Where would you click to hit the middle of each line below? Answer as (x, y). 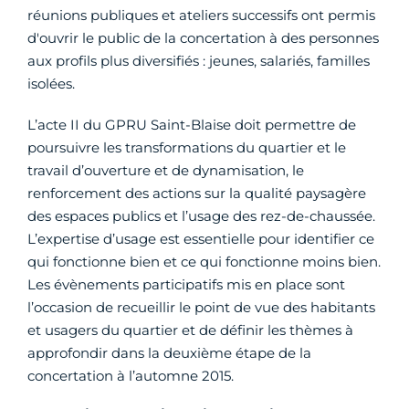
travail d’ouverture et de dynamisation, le (166, 170)
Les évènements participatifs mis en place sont (186, 284)
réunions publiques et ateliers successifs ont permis (201, 15)
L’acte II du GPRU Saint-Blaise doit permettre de (192, 124)
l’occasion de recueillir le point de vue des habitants (201, 307)
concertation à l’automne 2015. (131, 375)
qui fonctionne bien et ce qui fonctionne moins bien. (204, 261)
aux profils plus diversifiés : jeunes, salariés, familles (199, 60)
